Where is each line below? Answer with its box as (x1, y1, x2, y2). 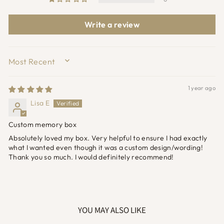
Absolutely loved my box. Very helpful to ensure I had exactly (8, 133, 207, 142)
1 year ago (187, 84, 215, 91)
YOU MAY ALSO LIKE (78, 204, 146, 215)
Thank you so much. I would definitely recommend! (8, 152, 174, 161)
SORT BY (8, 60, 42, 68)
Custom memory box (8, 119, 76, 129)
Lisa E (30, 98, 50, 107)
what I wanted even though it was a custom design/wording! (8, 142, 203, 152)
